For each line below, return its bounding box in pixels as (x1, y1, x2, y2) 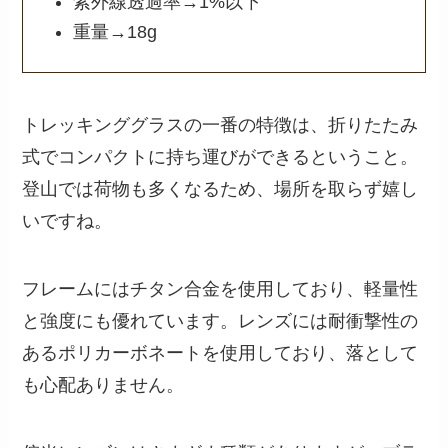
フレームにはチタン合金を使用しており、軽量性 (22, 278, 419, 299)
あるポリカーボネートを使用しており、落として (22, 342, 419, 363)
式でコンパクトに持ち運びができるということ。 (22, 146, 419, 167)
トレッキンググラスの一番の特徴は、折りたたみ (22, 114, 419, 135)
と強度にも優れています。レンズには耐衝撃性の (22, 310, 419, 331)
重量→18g (72, 22, 157, 43)
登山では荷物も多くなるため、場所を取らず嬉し (22, 178, 419, 199)
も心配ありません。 (22, 374, 185, 395)
